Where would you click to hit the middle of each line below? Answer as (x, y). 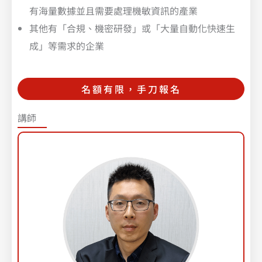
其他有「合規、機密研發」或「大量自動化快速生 (132, 28)
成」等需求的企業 (67, 46)
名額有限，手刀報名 (131, 89)
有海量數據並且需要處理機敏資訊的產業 (113, 11)
